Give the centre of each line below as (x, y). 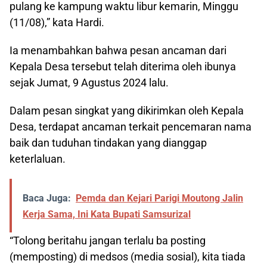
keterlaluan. (38, 159)
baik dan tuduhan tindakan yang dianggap (108, 142)
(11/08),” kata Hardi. (57, 22)
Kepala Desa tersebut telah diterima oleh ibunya (123, 66)
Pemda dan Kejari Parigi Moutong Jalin (159, 198)
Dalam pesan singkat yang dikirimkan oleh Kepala (127, 110)
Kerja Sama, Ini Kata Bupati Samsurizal (107, 214)
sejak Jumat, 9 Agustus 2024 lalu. (89, 82)
